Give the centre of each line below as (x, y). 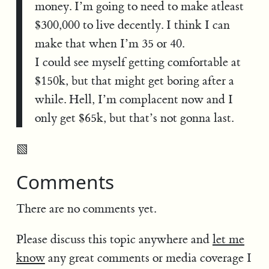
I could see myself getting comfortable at (138, 62)
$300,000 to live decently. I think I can (132, 25)
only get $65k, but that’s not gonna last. (134, 118)
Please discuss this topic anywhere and (114, 240)
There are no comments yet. (86, 208)
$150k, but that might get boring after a (134, 80)
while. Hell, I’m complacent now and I (134, 99)
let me (228, 240)
